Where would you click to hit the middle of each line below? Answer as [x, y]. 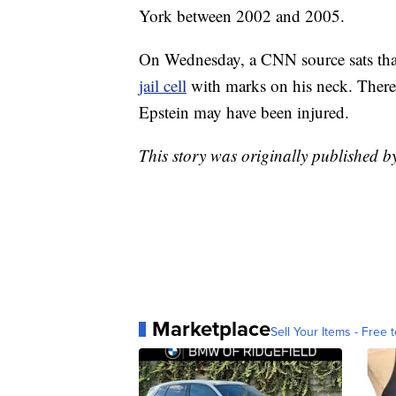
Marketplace [211, 329]
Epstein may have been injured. [244, 112]
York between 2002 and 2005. [242, 16]
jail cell [163, 86]
